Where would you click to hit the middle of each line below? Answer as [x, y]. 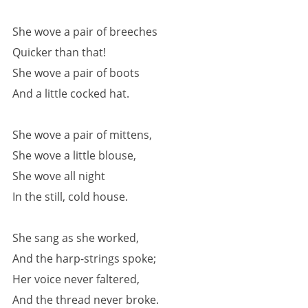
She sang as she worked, [76, 238]
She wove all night [59, 176]
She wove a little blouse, [74, 155]
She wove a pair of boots [76, 73]
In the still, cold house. [70, 197]
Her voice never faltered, [76, 279]
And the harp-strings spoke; [84, 258]
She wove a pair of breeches [85, 32]
